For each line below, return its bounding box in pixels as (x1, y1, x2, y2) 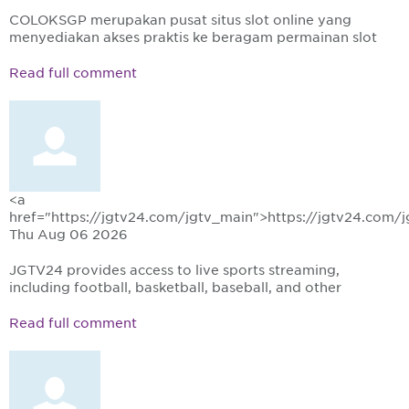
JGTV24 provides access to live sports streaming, (9, 263, 340, 278)
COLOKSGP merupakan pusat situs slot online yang (9, 13, 351, 28)
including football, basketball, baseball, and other (9, 280, 341, 296)
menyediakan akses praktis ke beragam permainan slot (9, 30, 377, 46)
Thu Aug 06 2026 (9, 227, 128, 243)
